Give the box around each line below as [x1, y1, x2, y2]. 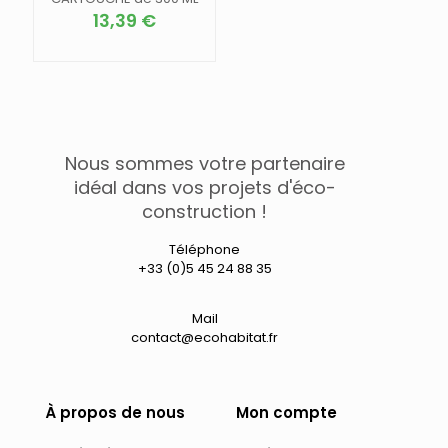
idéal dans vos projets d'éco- [73, 174, 336, 200]
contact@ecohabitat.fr [131, 327, 279, 347]
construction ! [142, 198, 268, 224]
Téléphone [169, 239, 241, 259]
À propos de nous [45, 401, 185, 423]
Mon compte [236, 401, 337, 423]
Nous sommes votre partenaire [64, 150, 345, 176]
